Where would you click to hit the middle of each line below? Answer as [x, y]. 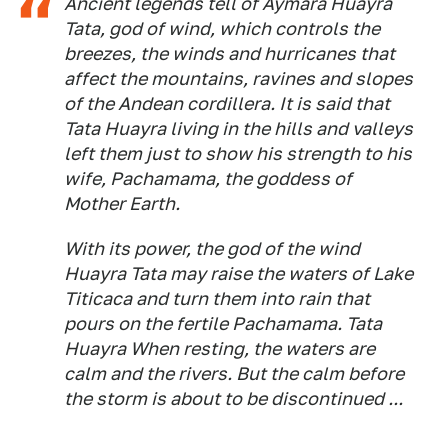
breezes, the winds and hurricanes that [229, 53]
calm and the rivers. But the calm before [234, 373]
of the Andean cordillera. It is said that [227, 103]
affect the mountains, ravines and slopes [238, 78]
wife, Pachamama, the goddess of [208, 178]
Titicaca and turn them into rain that [217, 298]
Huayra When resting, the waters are [219, 348]
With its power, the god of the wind [212, 248]
